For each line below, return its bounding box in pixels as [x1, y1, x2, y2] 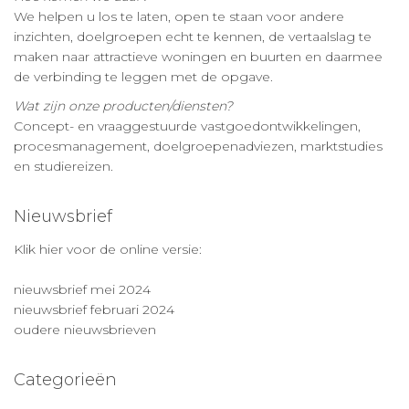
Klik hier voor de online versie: [14, 240, 202, 257]
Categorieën [14, 369, 117, 390]
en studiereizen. [14, 157, 113, 174]
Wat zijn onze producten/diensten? [14, 97, 233, 114]
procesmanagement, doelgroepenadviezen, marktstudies [14, 137, 383, 154]
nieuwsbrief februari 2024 [14, 300, 174, 318]
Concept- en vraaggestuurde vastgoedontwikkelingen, [14, 117, 361, 134]
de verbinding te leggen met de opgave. [14, 68, 273, 85]
